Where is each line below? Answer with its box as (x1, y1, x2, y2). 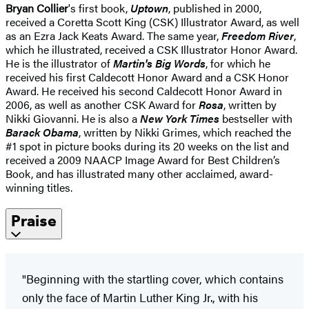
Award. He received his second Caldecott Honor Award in (6, 83, 282, 99)
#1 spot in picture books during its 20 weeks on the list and (6, 138, 289, 154)
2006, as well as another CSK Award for (6, 97, 199, 113)
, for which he (206, 55, 270, 72)
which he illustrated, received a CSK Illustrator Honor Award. (6, 41, 297, 58)
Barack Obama (6, 124, 79, 141)
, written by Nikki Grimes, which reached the (79, 124, 291, 141)
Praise (11, 211, 57, 231)
